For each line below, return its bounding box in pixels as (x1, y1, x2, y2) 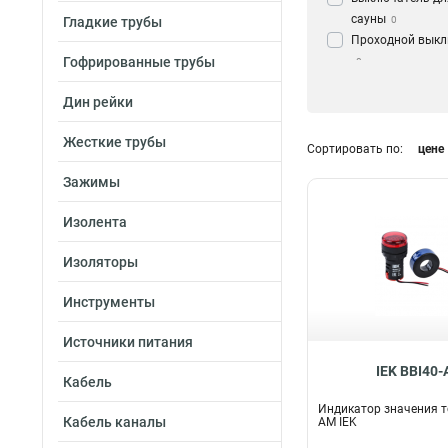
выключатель (351, 96, 430, 111)
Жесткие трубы (63, 134, 166, 150)
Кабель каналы (63, 414, 166, 430)
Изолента (63, 214, 127, 230)
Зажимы (63, 174, 120, 190)
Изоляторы (63, 254, 138, 270)
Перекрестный (351, 75, 433, 90)
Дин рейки (63, 94, 133, 110)
